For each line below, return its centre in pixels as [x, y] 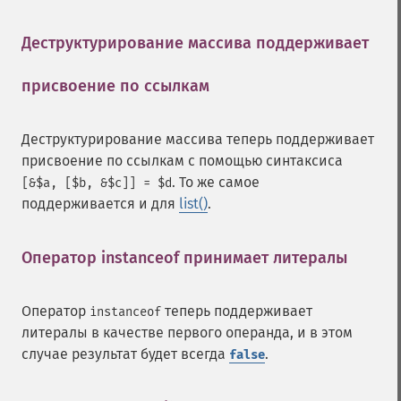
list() [193, 204]
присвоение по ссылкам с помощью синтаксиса [182, 161]
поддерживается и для [100, 204]
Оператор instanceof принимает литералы [184, 258]
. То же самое [216, 182]
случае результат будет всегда [125, 354]
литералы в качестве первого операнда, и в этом [187, 333]
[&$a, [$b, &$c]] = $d [97, 183]
